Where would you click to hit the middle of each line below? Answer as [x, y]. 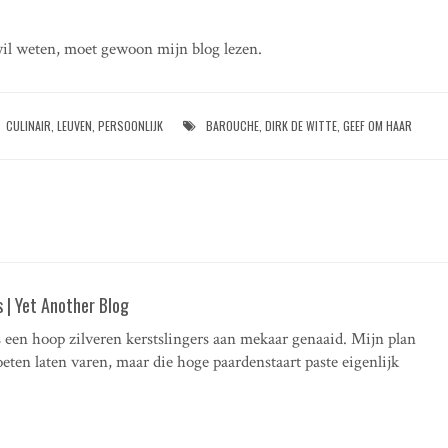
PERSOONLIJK [131, 125]
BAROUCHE [233, 125]
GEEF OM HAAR [378, 125]
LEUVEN [75, 125]
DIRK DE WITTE [301, 125]
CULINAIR [29, 125]
